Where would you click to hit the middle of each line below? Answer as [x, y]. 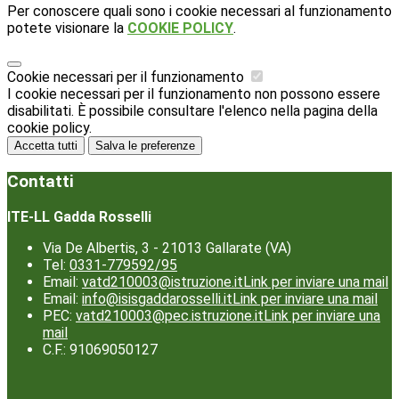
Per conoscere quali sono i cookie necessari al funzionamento [199, 12]
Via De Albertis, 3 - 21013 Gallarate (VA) [167, 248]
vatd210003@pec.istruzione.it [170, 315]
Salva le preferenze [145, 146]
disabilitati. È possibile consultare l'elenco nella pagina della [192, 111]
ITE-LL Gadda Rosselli [79, 216]
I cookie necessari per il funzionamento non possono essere [194, 94]
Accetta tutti [46, 146]
